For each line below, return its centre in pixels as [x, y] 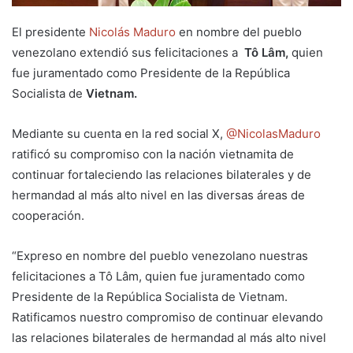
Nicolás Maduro [132, 32]
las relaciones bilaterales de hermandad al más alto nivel [169, 338]
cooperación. [48, 216]
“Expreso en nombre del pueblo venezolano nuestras [160, 256]
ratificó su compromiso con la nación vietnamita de [153, 154]
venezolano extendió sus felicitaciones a [128, 52]
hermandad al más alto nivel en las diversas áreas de [158, 195]
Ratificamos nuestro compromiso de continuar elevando [167, 317]
